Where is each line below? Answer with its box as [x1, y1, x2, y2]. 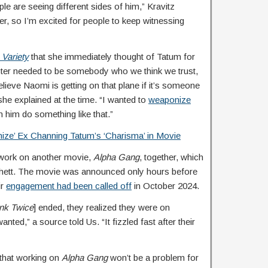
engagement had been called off [6, 181, 132, 191]
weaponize [148, 95, 191, 105]
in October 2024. [132, 181, 199, 191]
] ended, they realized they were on [33, 202, 170, 212]
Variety [2, 51, 29, 62]
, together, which [139, 152, 203, 162]
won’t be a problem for [108, 252, 199, 263]
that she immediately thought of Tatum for [29, 51, 195, 62]
